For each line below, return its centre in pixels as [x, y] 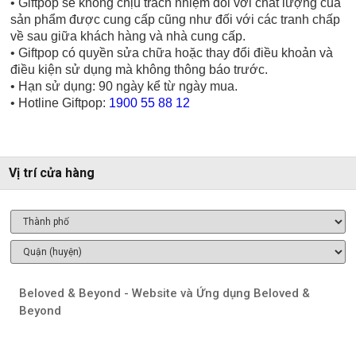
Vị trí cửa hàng [52, 173]
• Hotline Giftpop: [60, 103]
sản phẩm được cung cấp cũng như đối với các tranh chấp [176, 20]
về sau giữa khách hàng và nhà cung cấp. [128, 37]
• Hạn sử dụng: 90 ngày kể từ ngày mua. [124, 87]
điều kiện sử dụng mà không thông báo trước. [139, 70]
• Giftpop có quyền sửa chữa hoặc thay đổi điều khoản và [172, 53]
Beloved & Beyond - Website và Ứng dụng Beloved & [164, 294]
